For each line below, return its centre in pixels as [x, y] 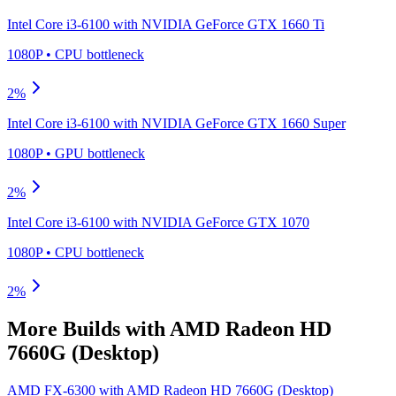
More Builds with [88, 328]
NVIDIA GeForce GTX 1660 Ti [233, 24]
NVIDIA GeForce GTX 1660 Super [244, 123]
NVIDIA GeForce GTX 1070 [225, 222]
